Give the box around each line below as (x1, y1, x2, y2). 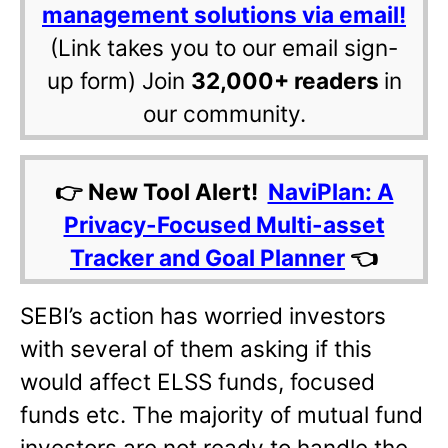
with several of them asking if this (20, 335, 372, 363)
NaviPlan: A (267, 178, 394, 206)
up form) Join (46, 67, 191, 95)
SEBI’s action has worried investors (20, 302, 386, 330)
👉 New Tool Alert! (54, 178, 268, 206)
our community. (142, 100, 306, 128)
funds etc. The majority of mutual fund (20, 401, 423, 429)
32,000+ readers (190, 67, 384, 95)
